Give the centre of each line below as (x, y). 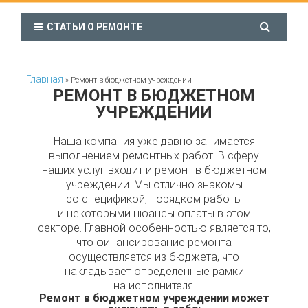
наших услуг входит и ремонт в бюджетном (154, 170)
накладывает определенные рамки (154, 271)
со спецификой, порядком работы (154, 199)
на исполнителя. (154, 286)
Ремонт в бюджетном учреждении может (154, 298)
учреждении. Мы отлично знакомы (154, 185)
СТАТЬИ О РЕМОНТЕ (92, 27)
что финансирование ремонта (154, 242)
